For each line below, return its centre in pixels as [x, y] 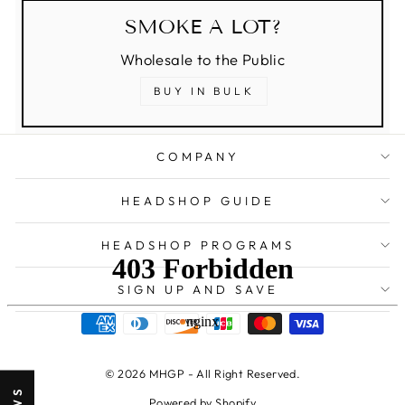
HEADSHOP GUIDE [198, 201]
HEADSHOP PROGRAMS [198, 245]
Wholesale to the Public [202, 59]
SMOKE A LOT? [202, 26]
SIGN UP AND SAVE [198, 290]
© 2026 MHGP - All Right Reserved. [202, 374]
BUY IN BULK [204, 90]
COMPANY [198, 157]
